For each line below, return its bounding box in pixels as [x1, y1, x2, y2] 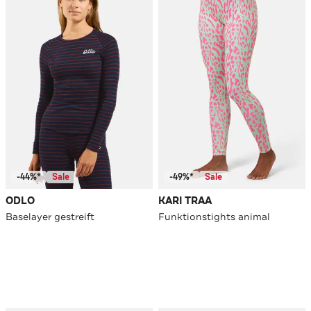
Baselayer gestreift [6, 210, 94, 224]
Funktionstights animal [158, 210, 270, 224]
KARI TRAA [158, 194, 212, 208]
